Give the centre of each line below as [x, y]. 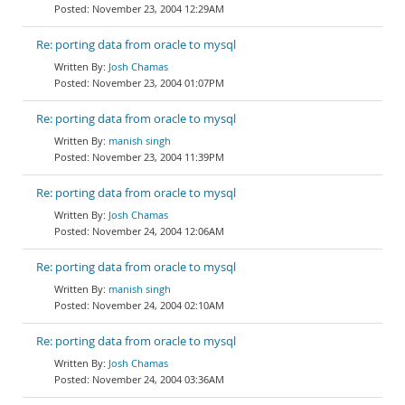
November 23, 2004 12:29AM [158, 9]
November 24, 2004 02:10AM [158, 305]
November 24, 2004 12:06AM [158, 231]
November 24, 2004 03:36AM [158, 379]
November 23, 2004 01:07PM [158, 83]
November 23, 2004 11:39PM [158, 157]
